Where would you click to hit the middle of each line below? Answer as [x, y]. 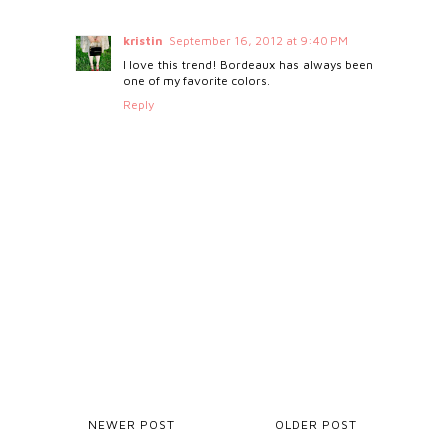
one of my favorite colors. [196, 80]
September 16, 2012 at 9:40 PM [258, 40]
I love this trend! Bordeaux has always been [248, 64]
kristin [142, 40]
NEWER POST [131, 424]
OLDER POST [316, 424]
